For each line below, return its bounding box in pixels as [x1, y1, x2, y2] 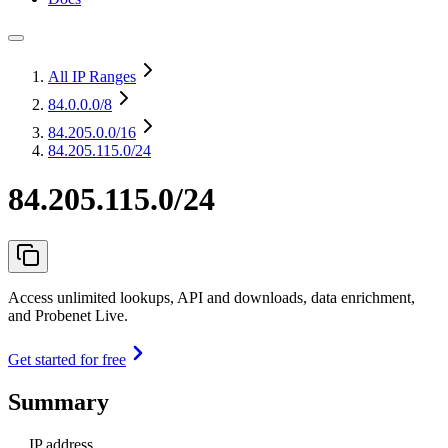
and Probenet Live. [8, 306, 128, 324]
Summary [8, 388, 109, 415]
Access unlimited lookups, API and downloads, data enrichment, [8, 288, 415, 306]
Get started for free [8, 350, 126, 368]
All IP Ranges [48, 68, 136, 85]
